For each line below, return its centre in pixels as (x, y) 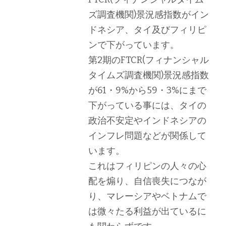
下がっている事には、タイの (147, 105)
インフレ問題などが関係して (147, 136)
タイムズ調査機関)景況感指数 (149, 75)
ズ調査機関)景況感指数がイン (149, 15)
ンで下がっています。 (134, 45)
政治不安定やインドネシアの (147, 121)
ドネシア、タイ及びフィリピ (147, 30)
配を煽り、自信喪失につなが (147, 181)
